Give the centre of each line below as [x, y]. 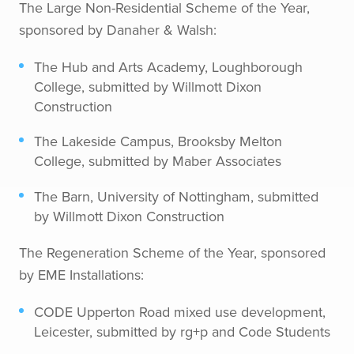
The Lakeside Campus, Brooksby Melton [158, 141]
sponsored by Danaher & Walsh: [118, 30]
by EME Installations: [81, 274]
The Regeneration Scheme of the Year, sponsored [172, 252]
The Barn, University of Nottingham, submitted [177, 196]
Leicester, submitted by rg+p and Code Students [183, 331]
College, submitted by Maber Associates [158, 161]
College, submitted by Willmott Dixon [148, 87]
